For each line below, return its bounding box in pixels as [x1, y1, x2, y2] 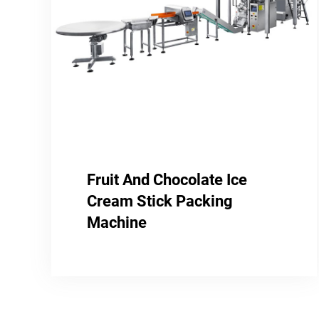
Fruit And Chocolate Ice [87, 171, 247, 189]
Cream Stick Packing [87, 192, 233, 211]
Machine [87, 214, 147, 232]
